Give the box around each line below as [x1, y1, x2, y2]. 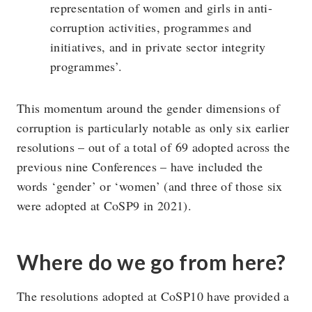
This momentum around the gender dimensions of [17, 99, 281, 116]
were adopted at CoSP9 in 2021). [17, 196, 192, 214]
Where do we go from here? [17, 249, 286, 274]
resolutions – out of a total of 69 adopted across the [17, 138, 290, 155]
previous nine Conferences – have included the [17, 157, 263, 175]
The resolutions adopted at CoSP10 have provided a [17, 287, 290, 304]
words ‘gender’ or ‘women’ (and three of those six [17, 177, 283, 194]
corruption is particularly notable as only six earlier [17, 118, 290, 136]
